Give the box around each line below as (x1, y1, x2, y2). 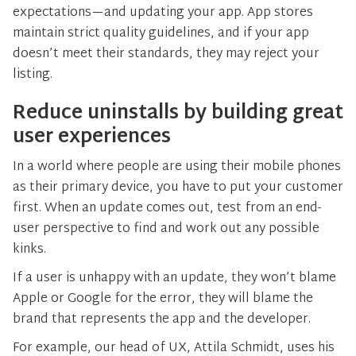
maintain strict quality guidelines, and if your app (13, 22, 309, 45)
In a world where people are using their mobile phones (13, 156, 341, 179)
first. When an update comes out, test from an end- (13, 197, 321, 220)
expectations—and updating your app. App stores (13, 2, 313, 25)
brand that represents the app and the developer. (13, 308, 311, 331)
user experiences (13, 120, 171, 155)
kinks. (13, 238, 46, 261)
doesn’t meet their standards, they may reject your (13, 43, 319, 66)
